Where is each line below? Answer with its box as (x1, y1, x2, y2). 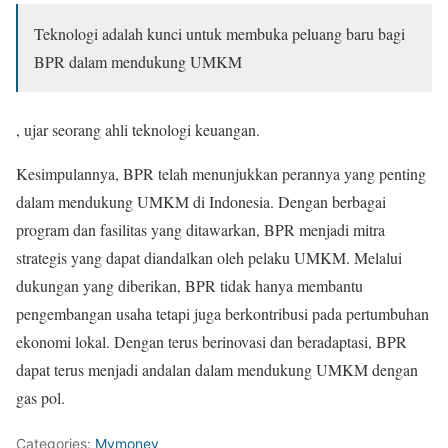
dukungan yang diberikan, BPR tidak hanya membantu (16, 274, 363, 296)
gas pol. (16, 386, 65, 408)
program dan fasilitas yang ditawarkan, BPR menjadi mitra (16, 218, 385, 240)
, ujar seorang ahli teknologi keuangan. (16, 118, 260, 140)
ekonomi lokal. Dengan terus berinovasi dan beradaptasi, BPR (16, 330, 407, 352)
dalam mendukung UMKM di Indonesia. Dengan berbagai (16, 190, 386, 212)
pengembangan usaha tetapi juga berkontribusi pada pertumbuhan (16, 302, 429, 324)
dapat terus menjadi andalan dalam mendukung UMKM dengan (16, 358, 418, 380)
